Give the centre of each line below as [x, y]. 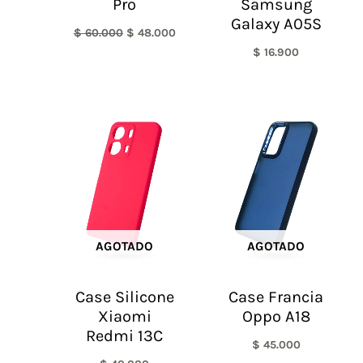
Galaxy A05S [276, 24]
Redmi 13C [125, 335]
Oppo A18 [276, 316]
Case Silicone [124, 297]
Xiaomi [124, 316]
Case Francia [276, 297]
